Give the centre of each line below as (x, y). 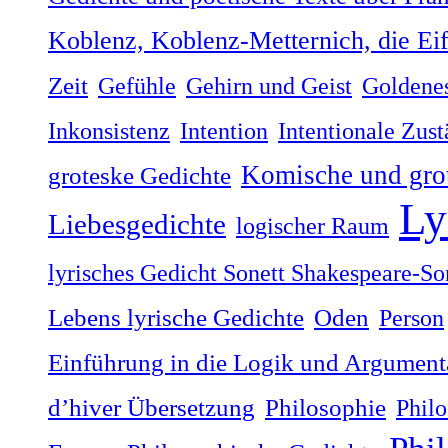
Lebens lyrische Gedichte (176, 317)
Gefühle (137, 85)
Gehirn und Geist (269, 85)
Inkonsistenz (109, 130)
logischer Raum (312, 225)
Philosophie (325, 407)
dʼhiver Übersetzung (151, 407)
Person (411, 317)
